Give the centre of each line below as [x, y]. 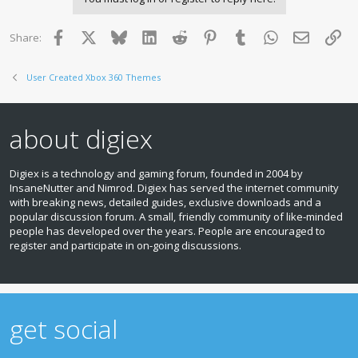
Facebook [89, 36]
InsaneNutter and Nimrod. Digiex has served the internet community [174, 187]
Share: [26, 37]
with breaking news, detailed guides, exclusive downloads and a [165, 202]
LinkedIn [177, 36]
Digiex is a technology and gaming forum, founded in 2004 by [156, 173]
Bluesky [145, 36]
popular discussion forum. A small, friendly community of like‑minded [176, 216]
